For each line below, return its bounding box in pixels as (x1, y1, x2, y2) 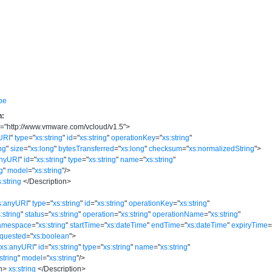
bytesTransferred (58, 144, 115, 153)
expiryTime (231, 220, 268, 229)
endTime (151, 220, 181, 229)
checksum (149, 144, 183, 153)
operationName (152, 209, 205, 219)
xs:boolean (33, 231, 70, 240)
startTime (70, 220, 101, 229)
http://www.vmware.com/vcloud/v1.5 (7, 122, 124, 131)
